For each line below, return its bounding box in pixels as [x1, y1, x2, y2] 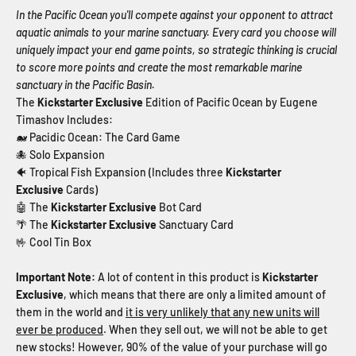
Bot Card [159, 199, 202, 214]
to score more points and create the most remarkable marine [16, 60, 302, 74]
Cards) [66, 182, 98, 196]
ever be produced [16, 322, 103, 336]
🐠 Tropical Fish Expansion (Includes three [16, 164, 226, 179]
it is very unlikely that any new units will [126, 304, 319, 319]
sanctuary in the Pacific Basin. [16, 77, 155, 91]
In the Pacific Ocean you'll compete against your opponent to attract [16, 7, 333, 21]
